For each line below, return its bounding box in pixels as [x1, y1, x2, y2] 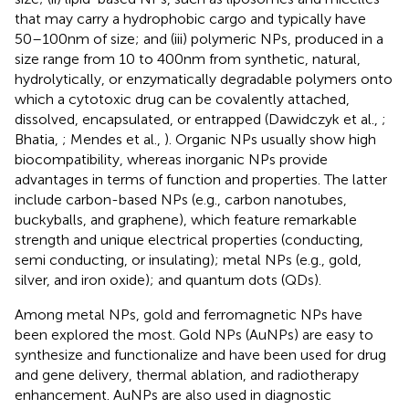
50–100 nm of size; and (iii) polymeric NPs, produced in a [15, 29, 383, 47]
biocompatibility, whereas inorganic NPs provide [15, 150, 328, 168]
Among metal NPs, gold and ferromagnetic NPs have [15, 305, 362, 323]
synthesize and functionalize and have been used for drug [15, 345, 386, 363]
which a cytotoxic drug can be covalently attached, [15, 89, 350, 108]
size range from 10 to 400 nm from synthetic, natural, [15, 49, 361, 68]
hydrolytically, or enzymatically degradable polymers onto [15, 69, 393, 88]
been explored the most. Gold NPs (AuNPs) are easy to [15, 325, 373, 343]
